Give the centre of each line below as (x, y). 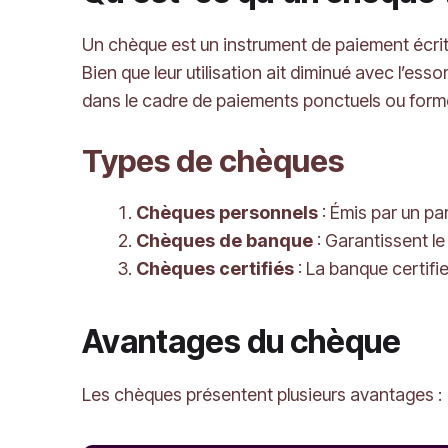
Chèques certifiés (215, 268)
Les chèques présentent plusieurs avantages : (262, 394)
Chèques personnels (227, 212)
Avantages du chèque (244, 341)
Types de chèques (213, 160)
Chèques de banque (224, 240)
